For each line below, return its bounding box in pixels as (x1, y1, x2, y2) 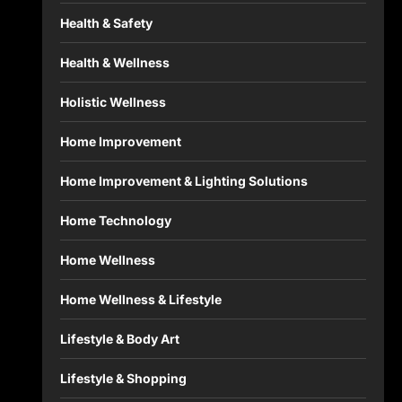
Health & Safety (59, 15, 153, 31)
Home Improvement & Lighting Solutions (59, 173, 308, 189)
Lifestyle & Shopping (59, 371, 187, 387)
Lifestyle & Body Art (59, 331, 179, 347)
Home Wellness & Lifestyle (59, 292, 222, 308)
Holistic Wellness (59, 94, 166, 110)
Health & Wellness (59, 55, 170, 71)
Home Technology (59, 213, 171, 229)
